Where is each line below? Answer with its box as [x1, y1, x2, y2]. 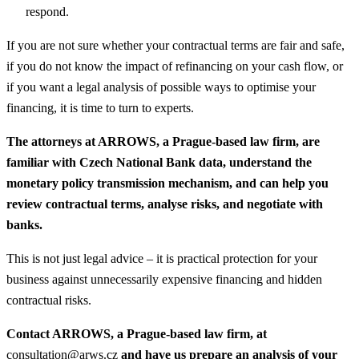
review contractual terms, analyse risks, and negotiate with [6, 196, 323, 211]
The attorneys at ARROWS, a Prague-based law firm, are [6, 134, 320, 148]
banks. [6, 217, 42, 232]
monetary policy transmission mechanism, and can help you [6, 175, 329, 190]
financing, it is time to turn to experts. [6, 100, 194, 115]
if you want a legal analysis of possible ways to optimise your [6, 79, 316, 94]
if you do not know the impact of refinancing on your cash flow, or [6, 58, 343, 73]
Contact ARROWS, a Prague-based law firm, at [6, 326, 267, 341]
